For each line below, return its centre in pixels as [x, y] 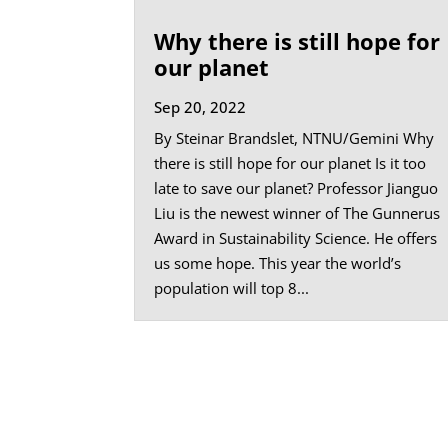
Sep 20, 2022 [200, 106]
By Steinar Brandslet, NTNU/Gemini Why [294, 137]
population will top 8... [232, 287]
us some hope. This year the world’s [278, 262]
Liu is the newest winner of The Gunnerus [297, 212]
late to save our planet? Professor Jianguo [296, 187]
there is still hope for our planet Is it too [290, 162]
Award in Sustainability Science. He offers [296, 237]
